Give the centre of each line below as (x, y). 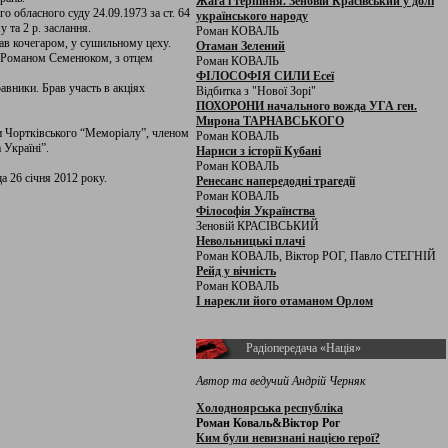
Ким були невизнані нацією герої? (288, 438)
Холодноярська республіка (269, 408)
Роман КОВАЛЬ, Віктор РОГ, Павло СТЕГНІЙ (316, 256)
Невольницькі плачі (250, 241)
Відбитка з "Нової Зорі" (256, 91)
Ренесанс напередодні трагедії (275, 181)
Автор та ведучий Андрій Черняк (281, 381)
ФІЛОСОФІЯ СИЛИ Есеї (265, 76)
